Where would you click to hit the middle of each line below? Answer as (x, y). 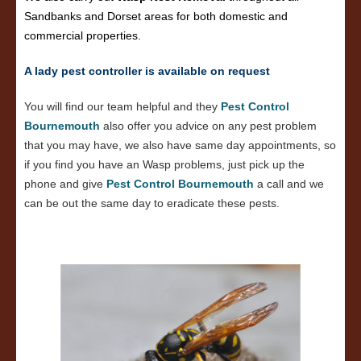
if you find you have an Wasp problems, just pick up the (164, 164)
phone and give (65, 184)
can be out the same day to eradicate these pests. (152, 203)
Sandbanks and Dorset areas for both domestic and (156, 16)
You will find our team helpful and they (122, 106)
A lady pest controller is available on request (147, 71)
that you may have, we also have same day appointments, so (180, 145)
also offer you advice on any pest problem (208, 126)
